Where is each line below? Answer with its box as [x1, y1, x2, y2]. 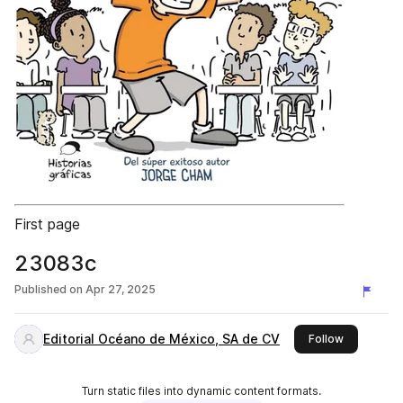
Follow [309, 332, 344, 345]
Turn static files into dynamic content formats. [82, 384, 321, 398]
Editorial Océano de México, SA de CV [43, 331, 280, 346]
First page [14, 215, 80, 233]
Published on [14, 282, 83, 296]
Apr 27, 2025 [85, 282, 156, 296]
